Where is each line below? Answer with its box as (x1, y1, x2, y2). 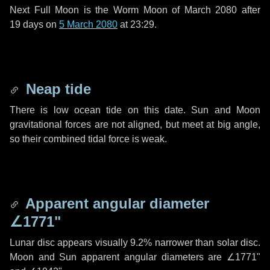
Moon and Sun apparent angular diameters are (10, 252, 227, 262)
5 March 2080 (59, 19, 118, 30)
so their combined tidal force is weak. (10, 134, 167, 144)
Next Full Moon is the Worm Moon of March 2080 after (10, 5, 260, 15)
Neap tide (22, 81, 91, 97)
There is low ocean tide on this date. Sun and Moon (10, 105, 260, 115)
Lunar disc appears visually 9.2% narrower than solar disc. (10, 237, 260, 248)
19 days (10, 19, 43, 30)
